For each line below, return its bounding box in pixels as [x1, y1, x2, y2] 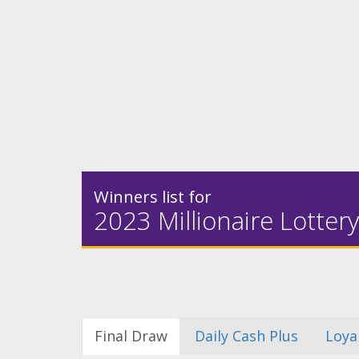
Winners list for [94, 185, 212, 208]
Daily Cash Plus [195, 326, 298, 346]
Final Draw [95, 326, 167, 346]
